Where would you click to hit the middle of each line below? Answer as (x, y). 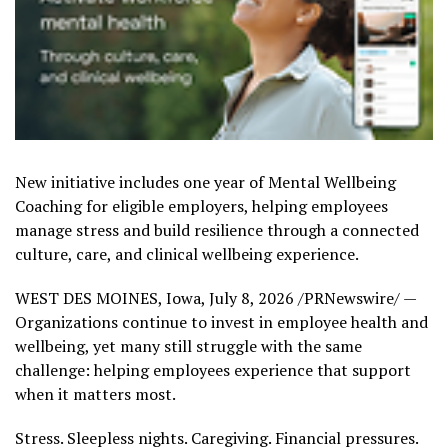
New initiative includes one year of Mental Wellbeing (205, 182)
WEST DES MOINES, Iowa (108, 298)
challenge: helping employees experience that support (213, 370)
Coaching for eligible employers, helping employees (201, 206)
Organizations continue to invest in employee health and (221, 322)
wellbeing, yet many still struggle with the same (188, 346)
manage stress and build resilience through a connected (217, 230)
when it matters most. (95, 394)
